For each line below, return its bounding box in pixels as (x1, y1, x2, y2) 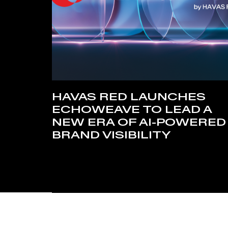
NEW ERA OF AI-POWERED (52, 116, 226, 128)
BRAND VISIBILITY (52, 129, 171, 141)
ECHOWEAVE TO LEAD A (52, 103, 212, 116)
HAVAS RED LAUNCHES (52, 91, 206, 103)
